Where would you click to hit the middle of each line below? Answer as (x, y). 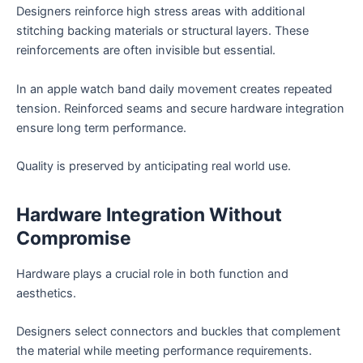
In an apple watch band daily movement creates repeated (174, 89)
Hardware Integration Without (149, 215)
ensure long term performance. (101, 128)
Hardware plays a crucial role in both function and (152, 273)
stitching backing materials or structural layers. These (162, 31)
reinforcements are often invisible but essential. (146, 51)
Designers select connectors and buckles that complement (178, 332)
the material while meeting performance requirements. (164, 351)
